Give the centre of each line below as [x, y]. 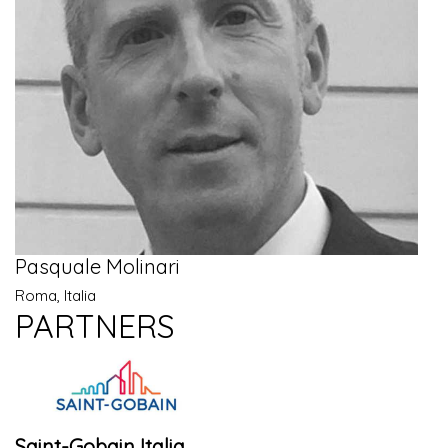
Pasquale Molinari [97, 267]
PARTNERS [95, 326]
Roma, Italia [55, 296]
